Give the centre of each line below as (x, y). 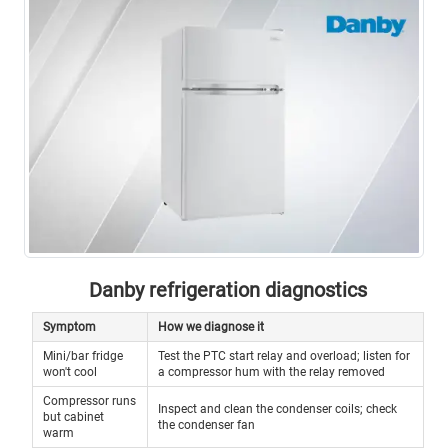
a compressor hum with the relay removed (271, 372)
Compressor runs (89, 401)
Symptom (69, 327)
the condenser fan (206, 425)
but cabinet (73, 417)
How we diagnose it (211, 327)
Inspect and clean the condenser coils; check (277, 409)
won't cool (70, 372)
